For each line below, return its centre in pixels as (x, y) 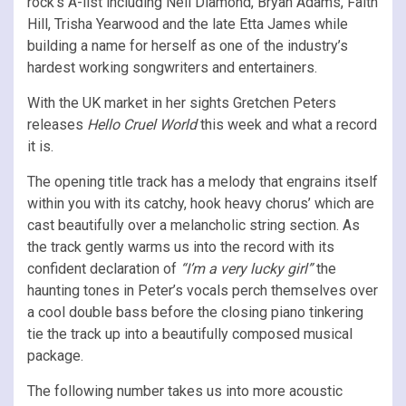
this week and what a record (289, 124)
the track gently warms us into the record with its (181, 246)
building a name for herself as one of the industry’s (188, 45)
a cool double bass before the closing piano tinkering (195, 312)
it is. (40, 146)
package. (55, 355)
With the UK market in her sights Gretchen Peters (182, 102)
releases (57, 124)
